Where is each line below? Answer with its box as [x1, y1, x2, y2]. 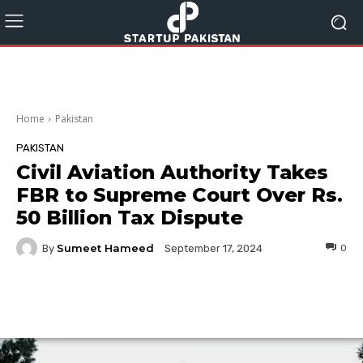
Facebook [55, 293, 100, 305]
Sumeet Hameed [57, 241, 154, 254]
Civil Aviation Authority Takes [16, 160, 328, 184]
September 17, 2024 [164, 242, 263, 255]
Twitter [164, 293, 199, 305]
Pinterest [260, 293, 304, 305]
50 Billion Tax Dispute [16, 206, 243, 229]
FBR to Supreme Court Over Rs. [16, 183, 343, 207]
